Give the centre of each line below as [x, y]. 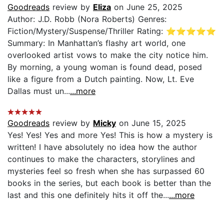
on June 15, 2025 [151, 123]
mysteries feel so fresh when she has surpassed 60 [106, 171]
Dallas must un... [39, 91]
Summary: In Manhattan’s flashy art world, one [96, 43]
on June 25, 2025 [147, 7]
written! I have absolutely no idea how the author [102, 147]
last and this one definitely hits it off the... [88, 195]
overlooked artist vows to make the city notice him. [108, 55]
